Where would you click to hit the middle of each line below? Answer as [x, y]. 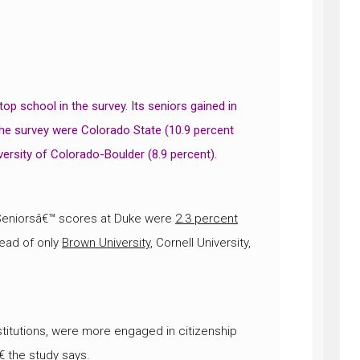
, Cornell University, [200, 243]
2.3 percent [207, 219]
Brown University [106, 243]
